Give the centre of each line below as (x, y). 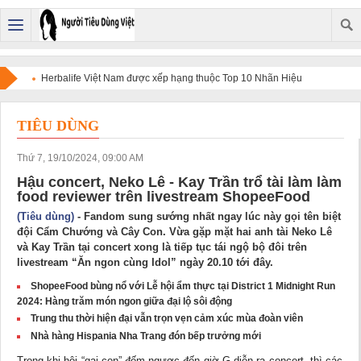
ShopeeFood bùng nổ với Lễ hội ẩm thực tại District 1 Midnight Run (183, 286)
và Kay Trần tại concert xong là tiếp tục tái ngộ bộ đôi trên (162, 247)
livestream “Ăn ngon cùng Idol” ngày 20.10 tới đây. (145, 262)
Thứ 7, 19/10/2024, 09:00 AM (80, 158)
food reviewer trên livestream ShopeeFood (164, 197)
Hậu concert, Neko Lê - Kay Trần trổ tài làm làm (179, 182)
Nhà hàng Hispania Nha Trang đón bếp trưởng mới (146, 336)
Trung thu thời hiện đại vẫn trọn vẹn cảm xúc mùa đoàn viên (167, 318)
